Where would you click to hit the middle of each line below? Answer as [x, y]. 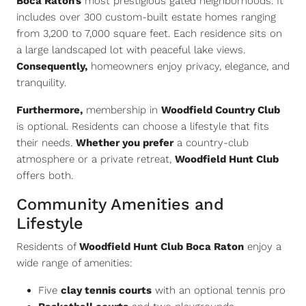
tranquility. [41, 83]
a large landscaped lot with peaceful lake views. [131, 50]
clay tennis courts [106, 290]
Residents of [48, 247]
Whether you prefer [125, 143]
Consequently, [52, 66]
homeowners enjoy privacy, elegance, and [189, 66]
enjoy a [263, 247]
